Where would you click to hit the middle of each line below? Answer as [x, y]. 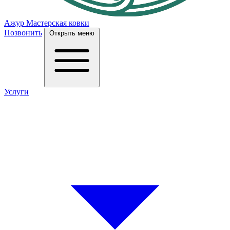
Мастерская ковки [58, 23]
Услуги [16, 91]
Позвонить [23, 32]
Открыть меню [72, 33]
